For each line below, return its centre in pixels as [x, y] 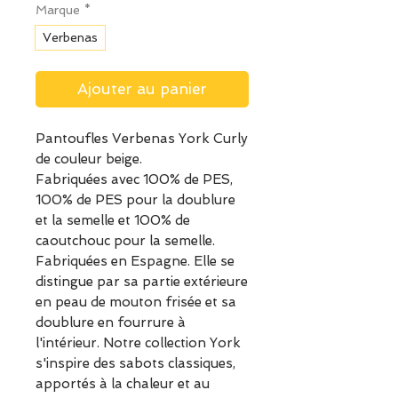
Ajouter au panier [142, 89]
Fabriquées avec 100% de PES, [134, 180]
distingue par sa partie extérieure [142, 282]
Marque [58, 10]
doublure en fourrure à [111, 323]
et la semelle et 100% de [113, 221]
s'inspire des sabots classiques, [135, 364]
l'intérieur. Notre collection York [138, 343]
